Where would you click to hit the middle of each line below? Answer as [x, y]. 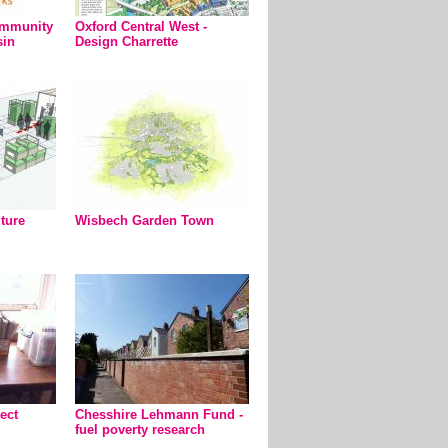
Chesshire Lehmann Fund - [159, 414]
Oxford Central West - [141, 26]
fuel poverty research [140, 429]
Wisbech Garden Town [144, 220]
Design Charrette [126, 41]
